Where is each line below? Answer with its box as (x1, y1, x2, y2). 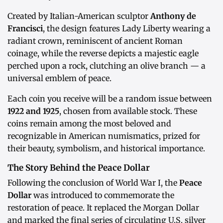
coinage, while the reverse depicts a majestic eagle (7, 48, 199, 59)
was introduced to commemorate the (31, 190, 174, 201)
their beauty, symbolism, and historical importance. (7, 143, 205, 154)
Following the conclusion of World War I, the (7, 178, 179, 188)
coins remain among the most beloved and (7, 118, 171, 129)
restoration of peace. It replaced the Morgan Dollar (7, 203, 199, 213)
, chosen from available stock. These (59, 106, 197, 116)
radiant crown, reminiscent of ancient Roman (7, 36, 183, 46)
